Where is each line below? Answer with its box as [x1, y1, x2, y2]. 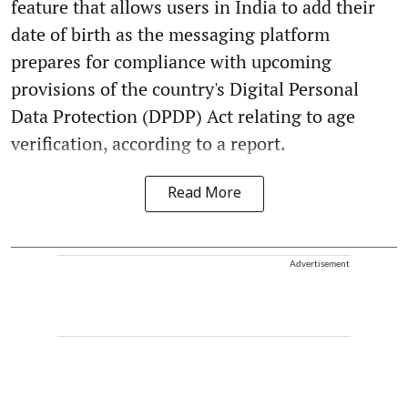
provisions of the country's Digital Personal [11, 76, 359, 102]
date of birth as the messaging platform [11, 22, 330, 47]
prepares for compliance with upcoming [11, 49, 331, 75]
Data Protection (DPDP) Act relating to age [11, 104, 355, 129]
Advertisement [290, 258, 350, 270]
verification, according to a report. [11, 131, 286, 157]
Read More [167, 185, 241, 204]
